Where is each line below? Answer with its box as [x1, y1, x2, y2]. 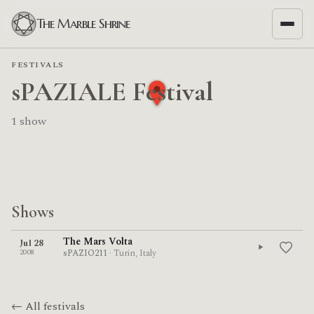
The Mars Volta [62, 234, 132, 250]
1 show [11, 113, 46, 130]
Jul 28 [20, 236, 44, 250]
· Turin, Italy [109, 246, 156, 260]
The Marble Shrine [36, 15, 130, 32]
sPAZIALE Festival [11, 76, 213, 108]
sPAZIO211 [62, 246, 107, 260]
